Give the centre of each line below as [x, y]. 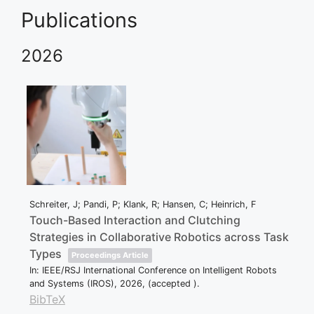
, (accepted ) [170, 283]
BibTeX [47, 299]
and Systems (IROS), [75, 283]
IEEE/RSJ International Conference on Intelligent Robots [159, 270]
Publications [79, 20]
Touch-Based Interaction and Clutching [135, 220]
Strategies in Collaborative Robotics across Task [159, 237]
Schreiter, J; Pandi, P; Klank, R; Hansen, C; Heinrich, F [143, 204]
